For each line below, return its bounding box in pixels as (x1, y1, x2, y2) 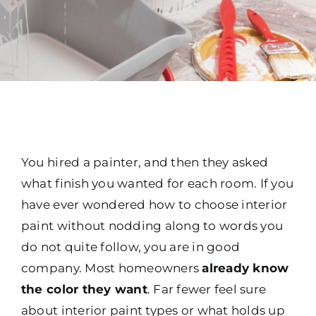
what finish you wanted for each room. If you (20, 176, 294, 190)
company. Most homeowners (20, 260, 202, 275)
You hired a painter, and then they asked (20, 154, 269, 169)
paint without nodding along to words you (20, 218, 284, 233)
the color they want (20, 281, 147, 296)
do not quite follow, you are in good (20, 239, 241, 254)
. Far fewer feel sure (147, 281, 267, 296)
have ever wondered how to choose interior (20, 197, 288, 212)
